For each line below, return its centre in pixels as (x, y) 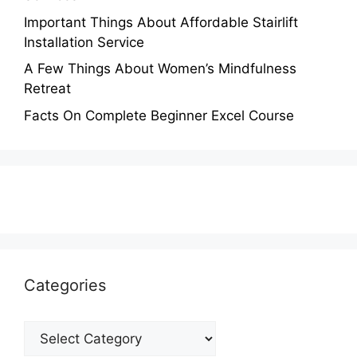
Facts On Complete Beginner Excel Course (159, 115)
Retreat (47, 89)
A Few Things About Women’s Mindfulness (160, 69)
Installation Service (84, 42)
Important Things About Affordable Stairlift (161, 22)
